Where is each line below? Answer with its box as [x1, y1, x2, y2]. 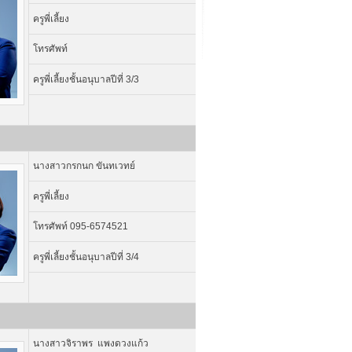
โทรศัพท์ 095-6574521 [32, 221, 128, 232]
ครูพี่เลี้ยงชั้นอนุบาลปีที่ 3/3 [32, 74, 139, 85]
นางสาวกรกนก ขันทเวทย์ [32, 160, 135, 171]
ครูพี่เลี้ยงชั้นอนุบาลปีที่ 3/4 [32, 251, 139, 262]
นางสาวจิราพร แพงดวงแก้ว [32, 338, 148, 349]
